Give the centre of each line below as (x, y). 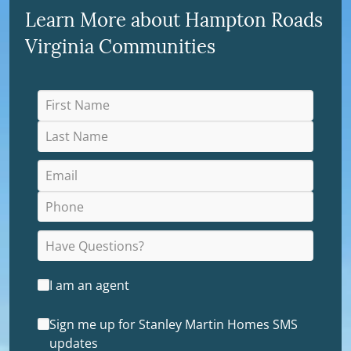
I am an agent (90, 285)
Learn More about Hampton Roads (174, 19)
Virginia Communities (120, 45)
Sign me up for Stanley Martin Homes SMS (174, 324)
